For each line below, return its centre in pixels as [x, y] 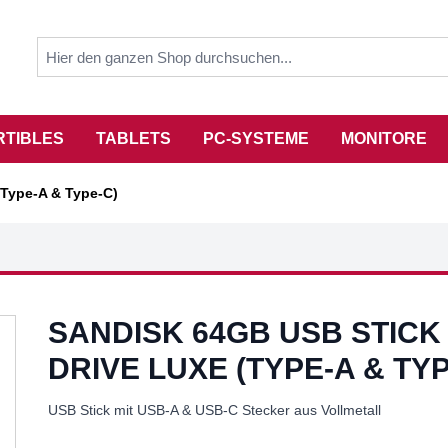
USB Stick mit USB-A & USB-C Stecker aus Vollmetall [214, 409]
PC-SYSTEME [256, 138]
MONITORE [384, 138]
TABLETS [133, 138]
